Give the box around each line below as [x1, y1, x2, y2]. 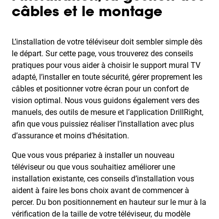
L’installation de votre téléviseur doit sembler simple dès [12, 37, 202, 46]
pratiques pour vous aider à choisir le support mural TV [12, 61, 200, 70]
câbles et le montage [12, 6, 162, 20]
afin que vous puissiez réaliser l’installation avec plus [12, 119, 194, 129]
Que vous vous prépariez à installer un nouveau [12, 151, 175, 160]
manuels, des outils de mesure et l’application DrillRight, [12, 108, 203, 117]
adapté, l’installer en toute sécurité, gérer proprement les [12, 72, 202, 82]
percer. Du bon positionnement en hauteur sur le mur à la [12, 197, 206, 207]
